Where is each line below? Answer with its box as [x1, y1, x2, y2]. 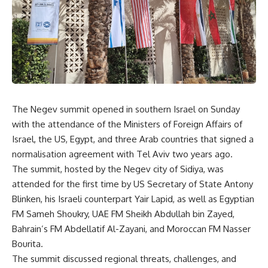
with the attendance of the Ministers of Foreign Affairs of [12, 118, 242, 130]
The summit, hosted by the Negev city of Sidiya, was [12, 163, 224, 175]
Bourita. [12, 238, 43, 250]
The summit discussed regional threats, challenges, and [12, 253, 236, 265]
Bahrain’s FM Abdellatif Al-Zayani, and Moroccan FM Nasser [12, 223, 251, 235]
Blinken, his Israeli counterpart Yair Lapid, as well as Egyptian [12, 193, 254, 205]
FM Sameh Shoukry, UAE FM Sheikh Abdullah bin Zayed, [12, 208, 234, 220]
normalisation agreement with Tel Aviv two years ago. [12, 148, 233, 160]
